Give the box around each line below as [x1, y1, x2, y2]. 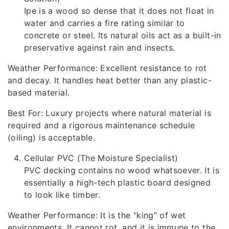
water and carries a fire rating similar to [24, 17, 185, 28]
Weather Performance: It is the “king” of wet [8, 210, 186, 220]
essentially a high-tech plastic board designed [24, 177, 211, 188]
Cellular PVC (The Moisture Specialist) [24, 152, 178, 163]
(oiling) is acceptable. [8, 132, 96, 143]
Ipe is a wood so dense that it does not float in [24, 5, 214, 16]
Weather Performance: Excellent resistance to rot [8, 62, 207, 73]
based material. [8, 87, 70, 98]
